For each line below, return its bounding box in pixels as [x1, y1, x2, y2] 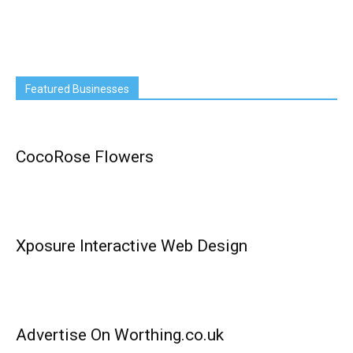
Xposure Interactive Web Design [16, 236, 247, 255]
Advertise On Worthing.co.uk [16, 325, 224, 344]
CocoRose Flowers [16, 147, 154, 166]
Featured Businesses [25, 83, 129, 95]
